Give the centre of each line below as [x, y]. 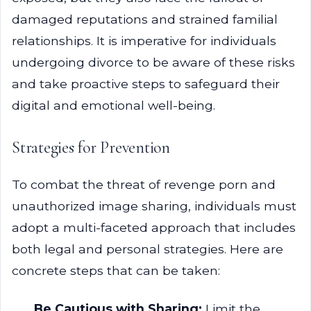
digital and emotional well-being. [114, 105]
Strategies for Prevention [91, 148]
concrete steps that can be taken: [116, 270]
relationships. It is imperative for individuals [144, 41]
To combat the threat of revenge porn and [144, 184]
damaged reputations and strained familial [145, 19]
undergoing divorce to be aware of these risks [153, 62]
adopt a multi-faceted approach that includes [154, 227]
